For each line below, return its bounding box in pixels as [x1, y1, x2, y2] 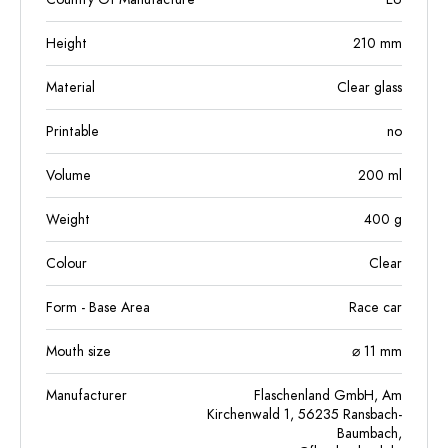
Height [46, 34, 87, 53]
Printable [46, 122, 99, 141]
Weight [46, 210, 90, 229]
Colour [46, 254, 87, 273]
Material [46, 78, 95, 97]
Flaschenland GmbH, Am [254, 386, 402, 405]
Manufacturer [46, 386, 127, 405]
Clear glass [337, 78, 402, 97]
